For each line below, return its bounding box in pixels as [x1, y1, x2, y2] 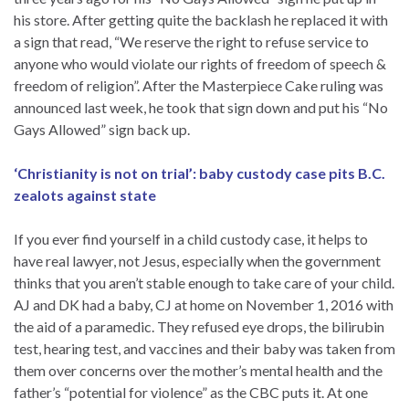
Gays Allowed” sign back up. [14, 120, 190, 138]
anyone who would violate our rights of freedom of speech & [14, 54, 386, 72]
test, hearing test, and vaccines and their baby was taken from [14, 339, 395, 357]
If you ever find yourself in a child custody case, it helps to [14, 229, 368, 247]
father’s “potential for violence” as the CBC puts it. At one [14, 383, 368, 401]
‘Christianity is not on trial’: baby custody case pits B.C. [14, 163, 385, 182]
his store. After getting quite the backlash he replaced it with [14, 10, 388, 28]
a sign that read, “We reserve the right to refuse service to [14, 32, 369, 50]
